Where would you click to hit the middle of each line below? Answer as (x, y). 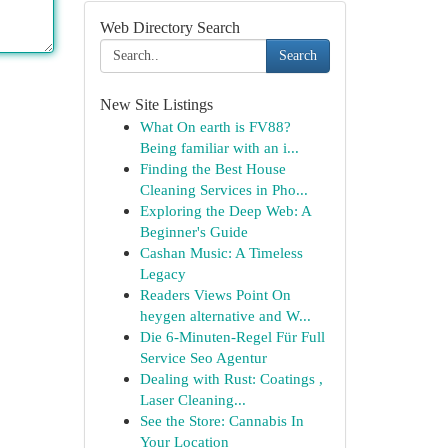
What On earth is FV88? (215, 126)
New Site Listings (156, 104)
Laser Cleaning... (192, 399)
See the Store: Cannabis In (221, 420)
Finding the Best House (212, 168)
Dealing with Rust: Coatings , (231, 378)
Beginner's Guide (193, 231)
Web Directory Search (169, 27)
